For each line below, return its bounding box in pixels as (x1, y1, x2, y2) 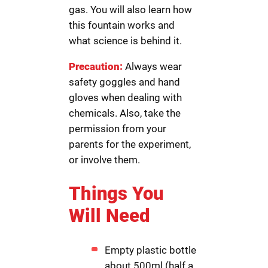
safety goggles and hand (69, 75, 181, 88)
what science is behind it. (69, 34, 182, 47)
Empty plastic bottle (105, 244, 197, 257)
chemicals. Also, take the (69, 106, 181, 119)
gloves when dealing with (69, 91, 182, 103)
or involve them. (69, 153, 141, 166)
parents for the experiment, (69, 138, 191, 150)
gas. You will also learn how (69, 3, 193, 16)
